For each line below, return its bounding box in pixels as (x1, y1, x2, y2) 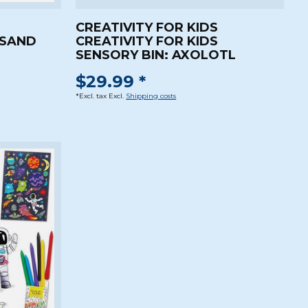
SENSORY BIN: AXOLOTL (76, 47, 236, 63)
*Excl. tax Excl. (76, 91, 126, 100)
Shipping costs (126, 91, 177, 100)
